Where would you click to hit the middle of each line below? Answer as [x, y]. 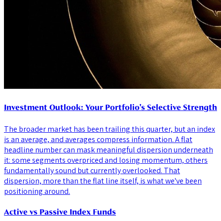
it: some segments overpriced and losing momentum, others [106, 160]
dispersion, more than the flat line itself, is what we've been [103, 181]
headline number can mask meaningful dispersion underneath [109, 149]
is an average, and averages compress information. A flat [98, 139]
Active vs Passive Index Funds [60, 212]
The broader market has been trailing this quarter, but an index [110, 129]
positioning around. [37, 191]
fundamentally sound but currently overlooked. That [92, 170]
